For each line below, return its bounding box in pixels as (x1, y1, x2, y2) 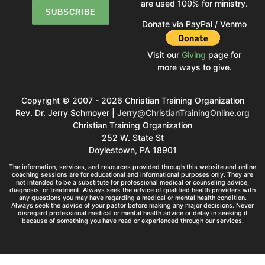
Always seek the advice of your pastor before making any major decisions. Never (11, 202, 254, 210)
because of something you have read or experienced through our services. (21, 217, 244, 225)
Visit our (147, 50, 182, 60)
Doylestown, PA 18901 (88, 145, 177, 156)
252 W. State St (101, 132, 164, 143)
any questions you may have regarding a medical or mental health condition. (18, 194, 247, 202)
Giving (182, 50, 206, 60)
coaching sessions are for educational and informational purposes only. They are (12, 171, 253, 179)
